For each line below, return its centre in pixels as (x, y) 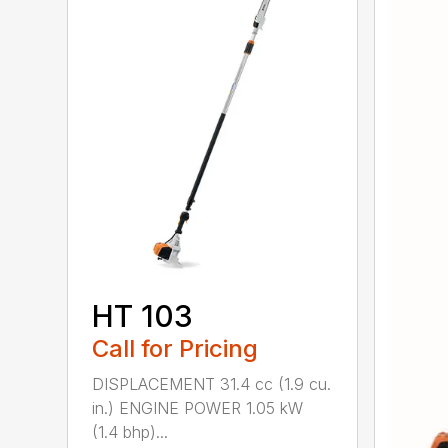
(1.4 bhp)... (130, 431)
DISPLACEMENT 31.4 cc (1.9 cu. (212, 383)
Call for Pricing (175, 348)
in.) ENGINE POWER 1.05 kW (198, 407)
